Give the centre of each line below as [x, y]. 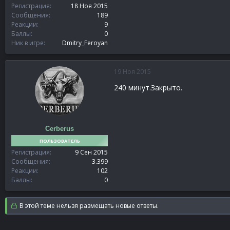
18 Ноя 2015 [89, 6]
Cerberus [60, 129]
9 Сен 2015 [91, 152]
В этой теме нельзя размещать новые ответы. [89, 206]
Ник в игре [27, 43]
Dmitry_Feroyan [85, 43]
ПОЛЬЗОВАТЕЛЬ [60, 141]
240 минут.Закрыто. [148, 87]
